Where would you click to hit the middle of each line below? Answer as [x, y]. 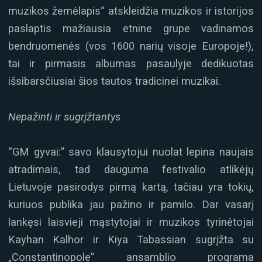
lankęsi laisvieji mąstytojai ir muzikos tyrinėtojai [131, 222]
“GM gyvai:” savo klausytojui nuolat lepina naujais [131, 152]
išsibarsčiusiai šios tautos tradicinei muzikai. [114, 81]
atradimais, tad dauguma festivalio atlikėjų [131, 170]
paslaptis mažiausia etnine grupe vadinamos [131, 29]
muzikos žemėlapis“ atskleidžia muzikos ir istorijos [131, 11]
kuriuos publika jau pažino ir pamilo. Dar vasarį [131, 205]
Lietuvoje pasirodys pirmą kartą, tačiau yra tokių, [131, 187]
